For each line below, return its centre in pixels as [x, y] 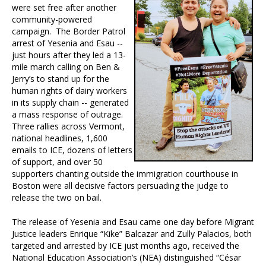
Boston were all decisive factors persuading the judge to [120, 186]
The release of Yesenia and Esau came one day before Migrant [133, 222]
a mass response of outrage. [67, 115]
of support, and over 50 [57, 162]
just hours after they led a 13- [69, 55]
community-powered [52, 20]
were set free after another [64, 8]
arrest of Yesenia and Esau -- [67, 43]
